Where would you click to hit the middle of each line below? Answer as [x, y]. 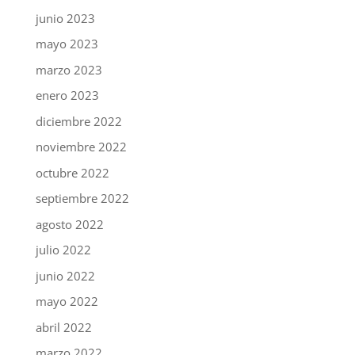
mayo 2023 [67, 44]
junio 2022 [65, 275]
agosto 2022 [69, 224]
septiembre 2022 [82, 198]
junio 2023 [65, 18]
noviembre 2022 [81, 147]
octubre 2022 [72, 172]
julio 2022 [63, 250]
